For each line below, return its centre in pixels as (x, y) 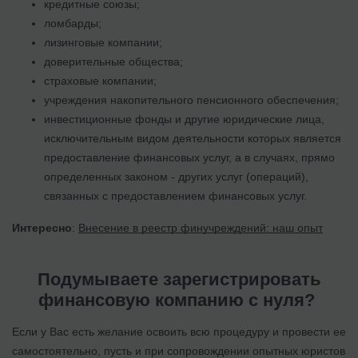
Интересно (42, 227)
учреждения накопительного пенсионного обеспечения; (191, 99)
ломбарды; (73, 23)
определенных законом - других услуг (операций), (176, 176)
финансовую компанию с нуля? (179, 300)
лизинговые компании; (103, 42)
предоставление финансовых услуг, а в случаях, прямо (189, 157)
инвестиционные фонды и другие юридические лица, (184, 119)
